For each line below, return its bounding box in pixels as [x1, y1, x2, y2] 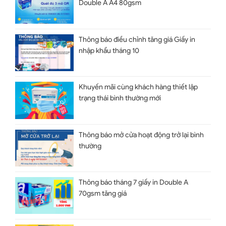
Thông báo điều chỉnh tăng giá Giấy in [79, 35, 196, 44]
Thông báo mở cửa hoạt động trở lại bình [79, 130, 204, 139]
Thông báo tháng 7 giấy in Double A [79, 178, 189, 187]
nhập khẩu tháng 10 [79, 46, 140, 55]
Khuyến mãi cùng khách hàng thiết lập [79, 83, 198, 92]
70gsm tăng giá [79, 189, 127, 198]
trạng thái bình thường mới [79, 94, 161, 103]
